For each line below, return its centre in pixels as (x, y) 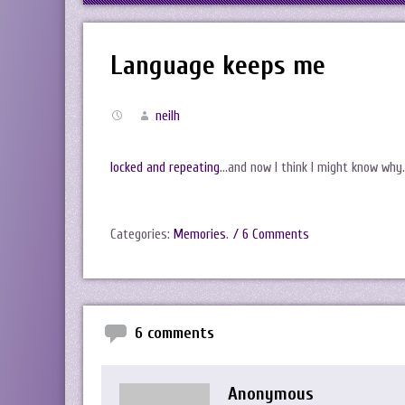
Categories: (142, 235)
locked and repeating (165, 168)
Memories (200, 235)
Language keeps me (218, 66)
